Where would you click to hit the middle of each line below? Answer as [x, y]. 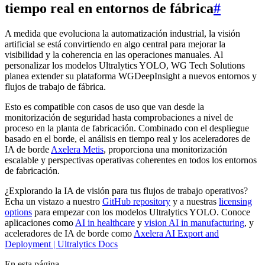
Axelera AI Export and [176, 233]
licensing [235, 201]
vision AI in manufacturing [194, 222]
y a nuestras [195, 201]
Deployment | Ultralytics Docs [61, 244]
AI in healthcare [105, 222]
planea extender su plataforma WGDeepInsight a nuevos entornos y [131, 76]
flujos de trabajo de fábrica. [55, 86]
